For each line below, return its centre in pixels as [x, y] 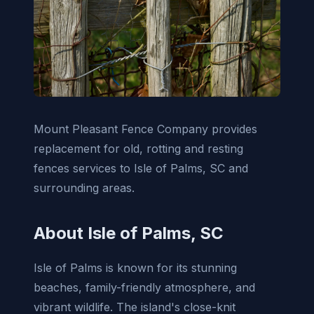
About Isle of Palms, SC [129, 233]
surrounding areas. [84, 187]
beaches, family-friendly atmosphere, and [144, 287]
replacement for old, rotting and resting [138, 148]
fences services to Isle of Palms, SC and [141, 168]
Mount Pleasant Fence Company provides [145, 129]
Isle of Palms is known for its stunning [135, 267]
